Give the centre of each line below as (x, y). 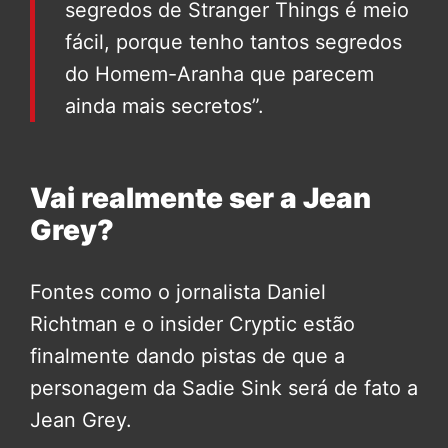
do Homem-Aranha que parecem (219, 74)
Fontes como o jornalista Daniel (178, 292)
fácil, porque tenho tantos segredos (233, 42)
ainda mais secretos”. (164, 106)
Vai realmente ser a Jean (200, 198)
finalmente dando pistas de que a (187, 356)
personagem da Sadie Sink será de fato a (224, 388)
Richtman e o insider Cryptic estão (192, 324)
